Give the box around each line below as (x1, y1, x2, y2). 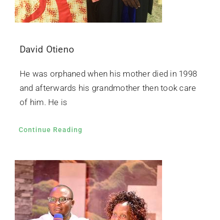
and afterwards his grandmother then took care (19, 83, 196, 93)
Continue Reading (18, 126, 82, 134)
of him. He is (19, 97, 68, 108)
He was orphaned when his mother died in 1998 (19, 69, 197, 79)
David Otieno (19, 44, 75, 55)
